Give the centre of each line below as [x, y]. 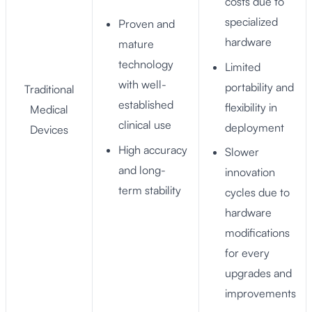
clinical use [145, 125]
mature [136, 44]
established [146, 105]
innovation [250, 172]
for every [248, 253]
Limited [243, 67]
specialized [252, 22]
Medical [49, 110]
